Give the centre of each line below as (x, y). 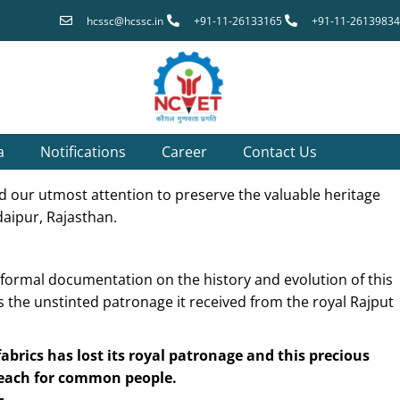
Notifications (83, 152)
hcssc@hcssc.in (125, 21)
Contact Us (279, 152)
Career (184, 152)
